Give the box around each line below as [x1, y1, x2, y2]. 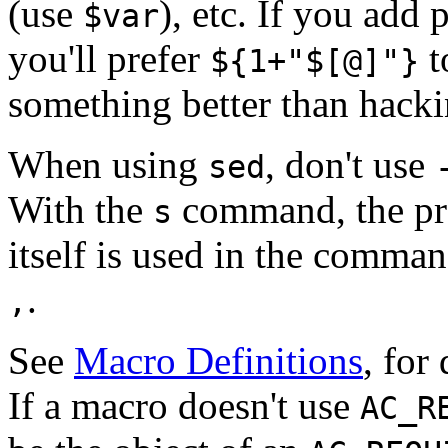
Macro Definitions [74, 339, 363, 383]
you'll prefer [8, 37, 210, 81]
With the [8, 188, 153, 232]
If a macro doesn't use [8, 384, 360, 428]
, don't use [265, 143, 435, 187]
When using [8, 143, 208, 187]
